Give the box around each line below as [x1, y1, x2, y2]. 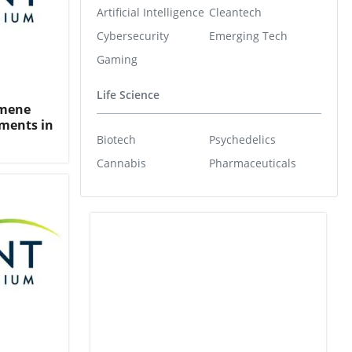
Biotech [97, 131, 136, 147]
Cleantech [209, 4, 262, 20]
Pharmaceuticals [209, 155, 296, 170]
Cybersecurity [97, 27, 169, 43]
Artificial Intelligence [97, 4, 204, 20]
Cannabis [97, 155, 146, 170]
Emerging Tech [209, 27, 288, 43]
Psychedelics [209, 131, 276, 147]
